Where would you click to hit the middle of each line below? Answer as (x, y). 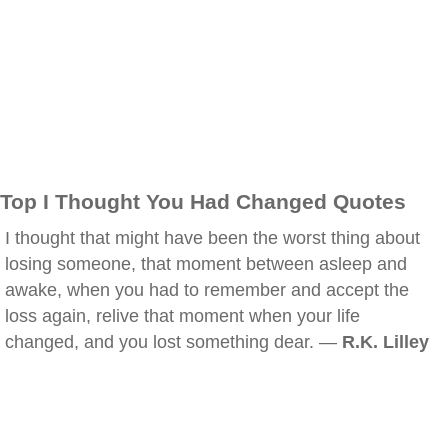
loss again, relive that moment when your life (182, 316)
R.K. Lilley (385, 342)
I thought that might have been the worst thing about (212, 238)
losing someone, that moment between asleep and (206, 264)
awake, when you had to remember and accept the (207, 290)
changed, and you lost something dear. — (173, 342)
